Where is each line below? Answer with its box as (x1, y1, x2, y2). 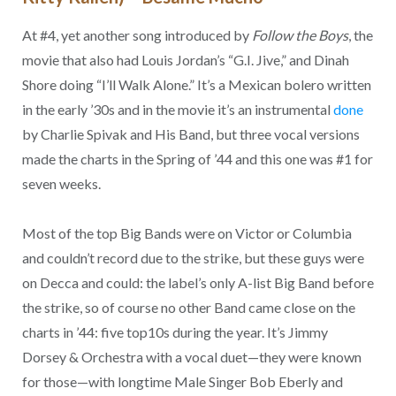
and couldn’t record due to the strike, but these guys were (21, 249, 364, 267)
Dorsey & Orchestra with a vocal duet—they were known (21, 348, 362, 366)
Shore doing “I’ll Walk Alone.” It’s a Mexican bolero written (21, 75, 371, 93)
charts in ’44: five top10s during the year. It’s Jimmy (21, 324, 328, 341)
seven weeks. (21, 174, 101, 192)
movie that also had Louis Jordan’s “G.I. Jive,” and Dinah (21, 50, 349, 68)
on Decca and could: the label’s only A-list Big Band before (21, 274, 374, 292)
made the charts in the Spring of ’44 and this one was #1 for (21, 149, 373, 167)
